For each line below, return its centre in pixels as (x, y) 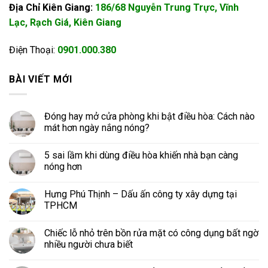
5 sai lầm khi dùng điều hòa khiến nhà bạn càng (141, 155)
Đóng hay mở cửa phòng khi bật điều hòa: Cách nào (150, 116)
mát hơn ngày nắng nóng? (97, 127)
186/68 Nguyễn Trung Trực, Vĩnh (167, 8)
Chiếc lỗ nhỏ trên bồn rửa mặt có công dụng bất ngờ (151, 233)
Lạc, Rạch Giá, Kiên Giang (65, 23)
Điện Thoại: (33, 50)
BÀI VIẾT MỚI (41, 79)
